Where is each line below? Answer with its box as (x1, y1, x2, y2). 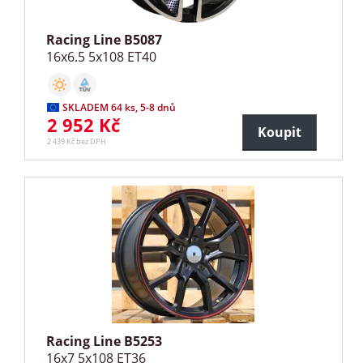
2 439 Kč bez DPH (47, 136, 107, 147)
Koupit (257, 123, 301, 142)
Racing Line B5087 (46, 31, 163, 49)
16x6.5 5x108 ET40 (46, 48, 157, 66)
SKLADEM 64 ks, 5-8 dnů (62, 100, 177, 115)
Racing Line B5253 (46, 332, 163, 351)
